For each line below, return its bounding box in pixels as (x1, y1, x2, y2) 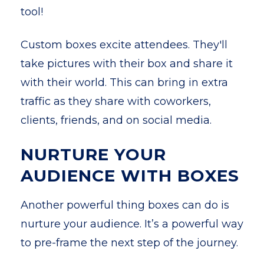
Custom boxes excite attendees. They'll (21, 38, 227, 51)
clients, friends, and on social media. (21, 114, 212, 127)
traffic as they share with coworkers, (21, 95, 211, 108)
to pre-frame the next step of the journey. (21, 236, 238, 249)
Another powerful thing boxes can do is (21, 199, 229, 212)
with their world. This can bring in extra (21, 76, 228, 89)
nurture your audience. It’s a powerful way (21, 217, 243, 230)
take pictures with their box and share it (21, 57, 233, 70)
